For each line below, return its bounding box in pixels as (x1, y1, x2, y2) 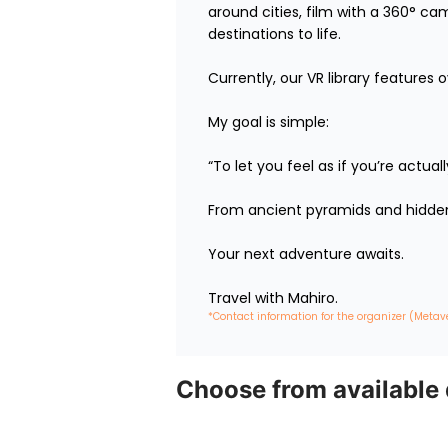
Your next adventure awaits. (208, 244, 404, 265)
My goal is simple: (208, 112, 329, 133)
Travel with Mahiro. (208, 288, 338, 309)
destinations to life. (208, 24, 341, 45)
